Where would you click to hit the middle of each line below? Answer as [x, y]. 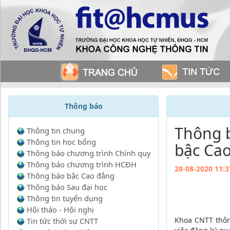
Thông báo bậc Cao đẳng [71, 176]
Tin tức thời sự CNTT [62, 221]
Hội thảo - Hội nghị [60, 209]
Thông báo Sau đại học [67, 187]
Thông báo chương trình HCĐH [82, 164]
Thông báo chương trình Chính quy [89, 153]
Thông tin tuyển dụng [65, 198]
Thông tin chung [56, 130]
